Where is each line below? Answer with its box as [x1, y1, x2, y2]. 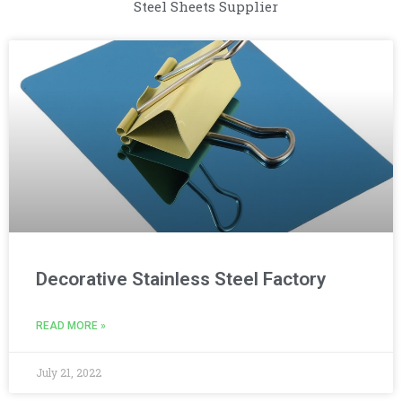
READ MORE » [36, 319, 106, 333]
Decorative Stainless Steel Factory [36, 268, 326, 291]
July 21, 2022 [36, 365, 101, 380]
